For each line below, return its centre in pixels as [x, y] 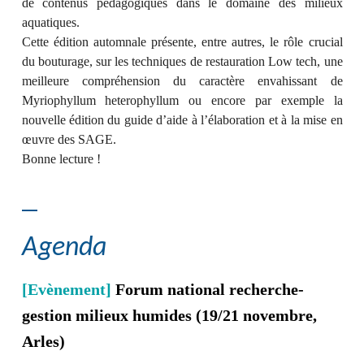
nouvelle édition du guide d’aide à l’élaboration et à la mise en [182, 120]
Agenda [64, 248]
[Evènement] [66, 289]
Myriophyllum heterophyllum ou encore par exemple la [182, 100]
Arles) [43, 341]
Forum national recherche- [209, 289]
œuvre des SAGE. [69, 139]
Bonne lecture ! [61, 159]
